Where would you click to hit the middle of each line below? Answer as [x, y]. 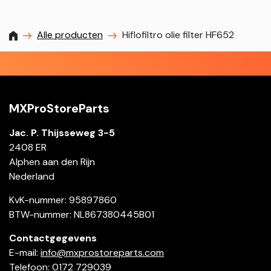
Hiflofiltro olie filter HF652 [178, 35]
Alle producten [70, 35]
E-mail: [25, 253]
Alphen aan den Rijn [52, 162]
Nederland [32, 177]
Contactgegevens [53, 238]
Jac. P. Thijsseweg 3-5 [62, 133]
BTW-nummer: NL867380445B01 [82, 215]
